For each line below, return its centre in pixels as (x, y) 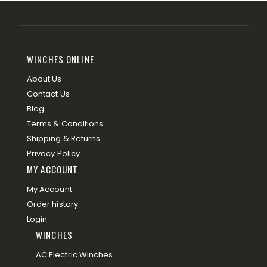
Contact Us (48, 94)
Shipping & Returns (64, 139)
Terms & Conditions (65, 124)
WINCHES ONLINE (60, 59)
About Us (44, 79)
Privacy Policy (53, 153)
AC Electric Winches (74, 255)
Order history (52, 204)
